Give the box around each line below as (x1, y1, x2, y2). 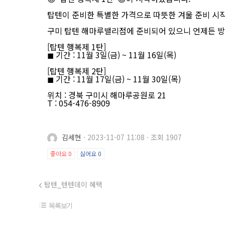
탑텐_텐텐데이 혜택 (44, 179, 102, 190)
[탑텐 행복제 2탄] (47, 65, 106, 77)
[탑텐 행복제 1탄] (47, 41, 106, 53)
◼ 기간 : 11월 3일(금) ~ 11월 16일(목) (47, 49, 176, 61)
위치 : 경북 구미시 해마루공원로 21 (47, 89, 166, 101)
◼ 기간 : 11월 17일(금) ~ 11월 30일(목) (47, 73, 181, 85)
